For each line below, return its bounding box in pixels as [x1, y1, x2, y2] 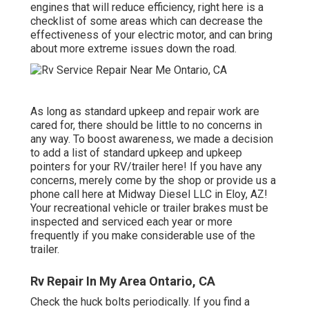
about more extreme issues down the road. [30, 42, 237, 56]
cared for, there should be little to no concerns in [30, 118, 262, 132]
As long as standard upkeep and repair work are [30, 104, 259, 118]
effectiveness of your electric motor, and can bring [30, 28, 272, 42]
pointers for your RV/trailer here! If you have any [30, 159, 262, 173]
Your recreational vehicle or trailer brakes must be [30, 201, 268, 215]
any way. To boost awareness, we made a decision [30, 132, 273, 146]
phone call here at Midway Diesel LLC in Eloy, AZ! [30, 187, 268, 201]
